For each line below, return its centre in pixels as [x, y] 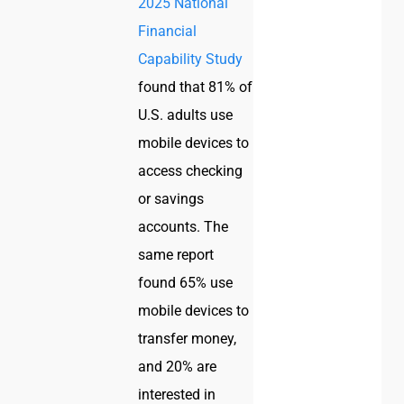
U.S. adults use [186, 115]
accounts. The [184, 227]
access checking [191, 171]
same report [176, 255]
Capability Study [191, 60]
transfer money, [188, 339]
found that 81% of [196, 87]
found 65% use [186, 283]
